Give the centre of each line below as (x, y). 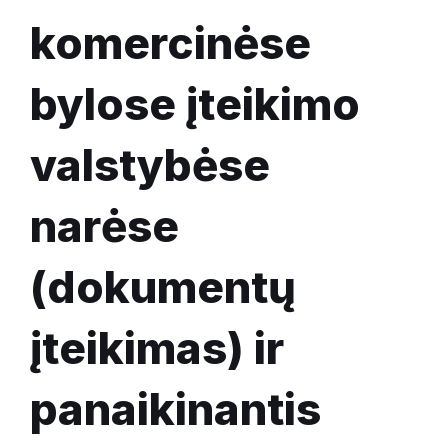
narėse (104, 226)
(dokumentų (163, 287)
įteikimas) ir (157, 348)
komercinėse (170, 43)
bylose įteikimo (195, 104)
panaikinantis (175, 409)
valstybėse (150, 165)
